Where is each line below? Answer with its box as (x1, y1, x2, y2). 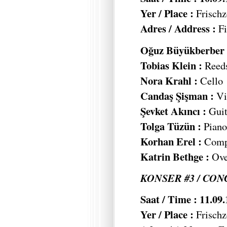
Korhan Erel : (140, 133, 204, 149)
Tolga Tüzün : (140, 118, 201, 134)
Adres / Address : (140, 21, 216, 36)
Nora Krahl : (140, 72, 198, 88)
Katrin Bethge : (140, 148, 212, 164)
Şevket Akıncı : (140, 103, 209, 119)
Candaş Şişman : (140, 88, 216, 103)
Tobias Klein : (140, 57, 202, 73)
